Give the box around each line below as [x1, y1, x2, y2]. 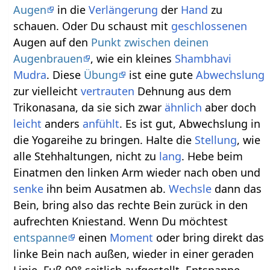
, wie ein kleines [90, 51, 175, 66]
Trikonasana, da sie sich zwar [13, 100, 165, 115]
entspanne [13, 230, 68, 245]
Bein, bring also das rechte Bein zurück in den [13, 198, 248, 213]
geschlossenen [171, 19, 248, 34]
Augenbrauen [13, 51, 83, 66]
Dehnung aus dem [134, 84, 232, 99]
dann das [212, 181, 262, 196]
